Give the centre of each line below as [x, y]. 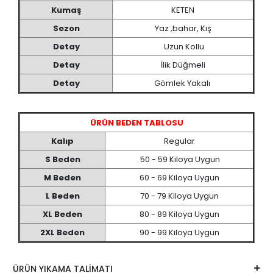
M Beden [62, 177]
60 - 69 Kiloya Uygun [179, 177]
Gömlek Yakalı [183, 83]
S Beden [62, 159]
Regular [179, 141]
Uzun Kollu [183, 46]
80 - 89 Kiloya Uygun [179, 214]
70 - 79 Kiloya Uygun [179, 196]
